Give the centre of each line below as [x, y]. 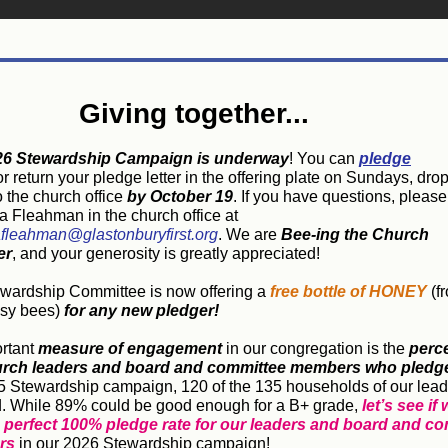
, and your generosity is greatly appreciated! [166, 253]
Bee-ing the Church [355, 234]
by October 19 [180, 196]
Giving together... [194, 113]
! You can [324, 158]
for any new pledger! [139, 310]
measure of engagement [130, 348]
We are [253, 234]
